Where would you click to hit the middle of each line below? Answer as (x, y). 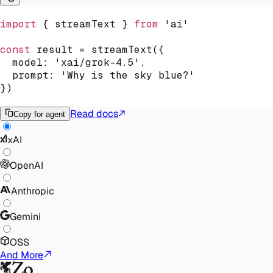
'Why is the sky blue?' (128, 75)
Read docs (94, 113)
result (55, 49)
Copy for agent (39, 114)
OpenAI (27, 165)
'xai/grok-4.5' (97, 62)
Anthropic (32, 191)
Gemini (25, 216)
